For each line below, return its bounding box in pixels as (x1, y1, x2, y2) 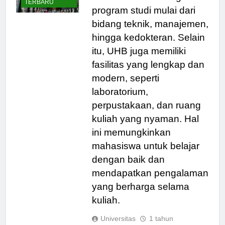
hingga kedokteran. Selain (91, 41, 205, 52)
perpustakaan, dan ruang (91, 108, 201, 120)
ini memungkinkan (91, 136, 171, 147)
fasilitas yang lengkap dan (91, 68, 204, 79)
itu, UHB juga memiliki (91, 54, 186, 65)
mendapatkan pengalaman (91, 176, 208, 187)
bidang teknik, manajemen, (91, 27, 208, 38)
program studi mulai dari (91, 14, 195, 25)
